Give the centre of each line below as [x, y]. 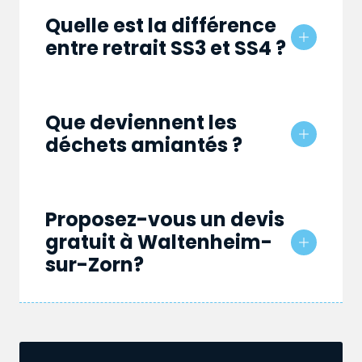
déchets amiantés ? [144, 145]
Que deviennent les [141, 123]
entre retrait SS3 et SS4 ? [166, 48]
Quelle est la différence [161, 26]
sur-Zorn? [95, 265]
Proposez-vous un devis [165, 220]
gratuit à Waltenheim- [159, 242]
